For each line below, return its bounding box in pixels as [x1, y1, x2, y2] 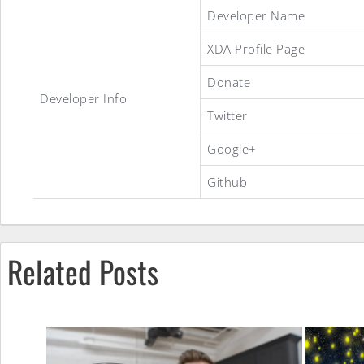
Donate [207, 74, 250, 90]
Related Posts [7, 248, 158, 294]
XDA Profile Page [207, 41, 305, 57]
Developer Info [40, 90, 127, 106]
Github [207, 174, 247, 190]
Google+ [207, 141, 257, 157]
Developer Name [207, 7, 305, 24]
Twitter [207, 107, 248, 123]
